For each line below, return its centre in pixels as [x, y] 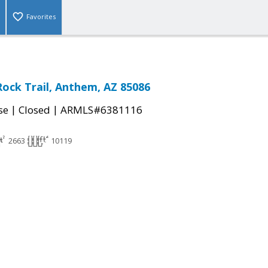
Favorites [41, 17]
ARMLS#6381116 [101, 110]
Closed [34, 110]
